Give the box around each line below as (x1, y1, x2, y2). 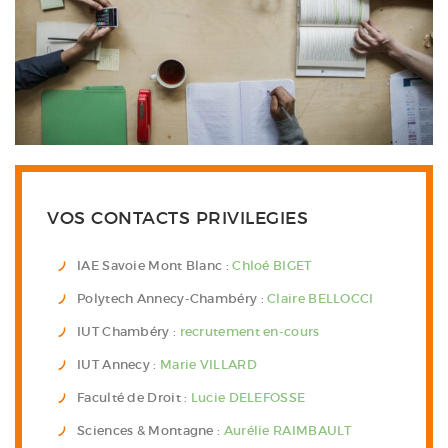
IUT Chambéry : (77, 323, 180, 339)
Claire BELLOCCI (267, 290, 374, 306)
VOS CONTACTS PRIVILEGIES (47, 206, 309, 229)
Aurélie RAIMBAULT (223, 422, 352, 438)
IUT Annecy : (77, 356, 160, 372)
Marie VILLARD (159, 356, 257, 372)
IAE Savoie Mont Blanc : (77, 257, 233, 273)
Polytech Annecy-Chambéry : (77, 290, 268, 306)
